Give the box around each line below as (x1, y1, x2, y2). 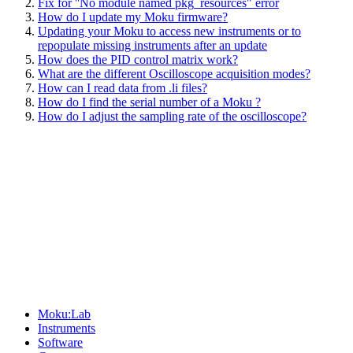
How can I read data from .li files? (38, 80, 207, 95)
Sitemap (6, 275, 59, 292)
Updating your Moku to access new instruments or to (38, 24, 301, 38)
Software (38, 335, 83, 349)
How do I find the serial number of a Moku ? (38, 95, 261, 109)
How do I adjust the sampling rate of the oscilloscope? (38, 109, 307, 123)
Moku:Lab (38, 307, 91, 321)
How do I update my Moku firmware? (38, 9, 228, 24)
